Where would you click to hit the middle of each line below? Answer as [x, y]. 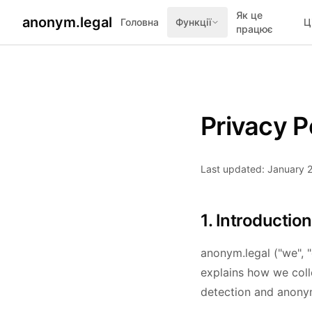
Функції [193, 22]
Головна [140, 22]
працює [255, 29]
